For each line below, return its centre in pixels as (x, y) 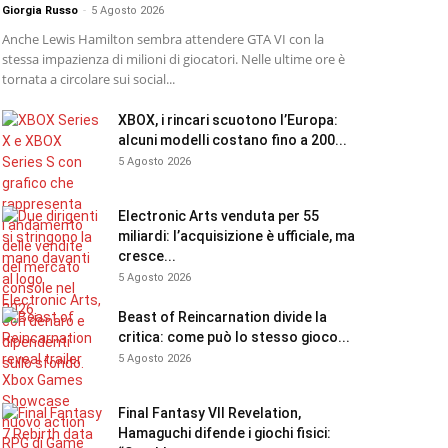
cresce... (147, 256)
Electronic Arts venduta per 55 (218, 216)
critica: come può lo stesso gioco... (234, 337)
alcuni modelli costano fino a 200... (232, 140)
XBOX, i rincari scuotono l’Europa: (228, 120)
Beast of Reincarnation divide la (222, 317)
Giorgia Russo (40, 10)
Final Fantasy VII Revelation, (209, 413)
